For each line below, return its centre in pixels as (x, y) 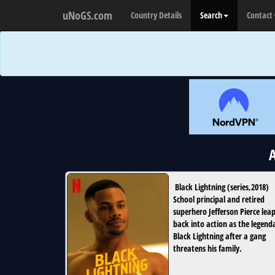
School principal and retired (219, 199)
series (239, 187)
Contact (260, 15)
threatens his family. (207, 249)
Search (211, 15)
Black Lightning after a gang (219, 236)
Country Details (156, 15)
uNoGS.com (87, 15)
